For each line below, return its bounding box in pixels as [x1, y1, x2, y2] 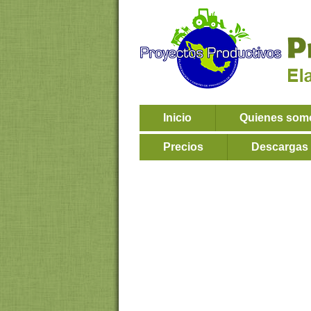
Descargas [251, 141, 308, 153]
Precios [163, 141, 203, 153]
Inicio [163, 112, 192, 124]
